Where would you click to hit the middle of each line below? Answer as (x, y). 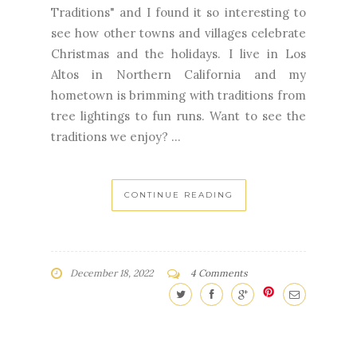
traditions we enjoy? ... (116, 136)
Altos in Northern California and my (178, 74)
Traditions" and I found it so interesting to (178, 12)
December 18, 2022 (112, 273)
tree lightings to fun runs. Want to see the (178, 116)
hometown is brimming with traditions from (178, 95)
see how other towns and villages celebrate (178, 33)
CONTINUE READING (178, 194)
